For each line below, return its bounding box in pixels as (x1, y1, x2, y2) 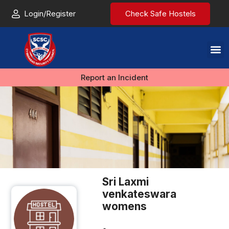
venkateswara (102, 187, 177, 200)
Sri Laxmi (102, 175, 149, 188)
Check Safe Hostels (125, 9, 196, 18)
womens (102, 199, 147, 213)
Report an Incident (81, 72, 148, 82)
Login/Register (24, 8, 76, 18)
